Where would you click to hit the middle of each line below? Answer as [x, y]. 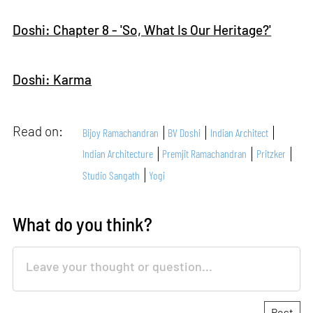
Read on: [39, 131]
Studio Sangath [111, 175]
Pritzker [271, 154]
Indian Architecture [118, 154]
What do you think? [83, 223]
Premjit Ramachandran [205, 154]
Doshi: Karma [52, 79]
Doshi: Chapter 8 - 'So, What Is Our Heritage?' [142, 29]
